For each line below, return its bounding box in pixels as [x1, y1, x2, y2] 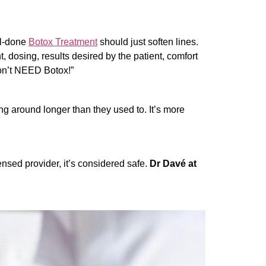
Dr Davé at [150, 158, 197, 169]
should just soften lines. [100, 36, 198, 47]
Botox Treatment [28, 36, 97, 47]
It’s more [149, 104, 185, 115]
